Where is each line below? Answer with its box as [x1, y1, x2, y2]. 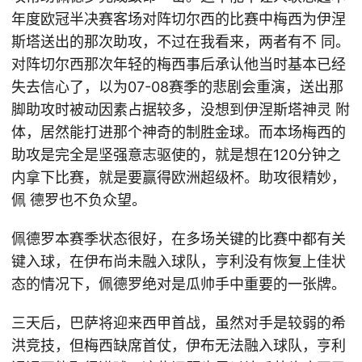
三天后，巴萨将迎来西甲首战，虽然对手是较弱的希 [11, 314, 346, 331]
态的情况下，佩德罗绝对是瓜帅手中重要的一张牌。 [11, 276, 346, 293]
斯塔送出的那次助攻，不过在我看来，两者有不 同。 [11, 33, 350, 50]
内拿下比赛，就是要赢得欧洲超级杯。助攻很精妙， [11, 169, 346, 186]
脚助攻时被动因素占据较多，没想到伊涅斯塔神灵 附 [11, 101, 350, 118]
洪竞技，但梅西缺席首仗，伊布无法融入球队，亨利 [11, 337, 346, 354]
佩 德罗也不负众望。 [11, 192, 146, 208]
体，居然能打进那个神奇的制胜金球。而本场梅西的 [11, 124, 346, 141]
